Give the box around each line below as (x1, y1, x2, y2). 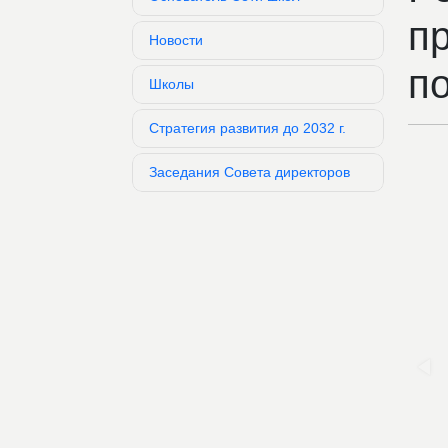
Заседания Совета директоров (149, 163, 350, 180)
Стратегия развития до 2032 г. (149, 119, 346, 136)
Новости (149, 31, 203, 48)
